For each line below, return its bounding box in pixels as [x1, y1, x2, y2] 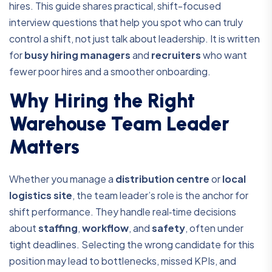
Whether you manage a [9, 172, 115, 186]
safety [152, 222, 185, 235]
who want [201, 49, 247, 62]
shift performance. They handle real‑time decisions [9, 205, 236, 219]
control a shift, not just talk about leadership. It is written [9, 32, 260, 46]
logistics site [9, 189, 72, 202]
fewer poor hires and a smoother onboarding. [9, 65, 211, 78]
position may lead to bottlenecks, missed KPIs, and [9, 254, 236, 268]
